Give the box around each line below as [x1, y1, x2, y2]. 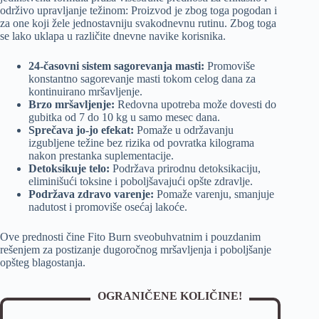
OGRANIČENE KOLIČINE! [98, 290, 243, 303]
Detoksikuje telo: [28, 162, 110, 175]
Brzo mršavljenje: [28, 98, 115, 111]
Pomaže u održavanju [134, 124, 234, 137]
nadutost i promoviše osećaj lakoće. [28, 201, 187, 214]
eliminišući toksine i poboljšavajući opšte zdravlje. [28, 175, 253, 188]
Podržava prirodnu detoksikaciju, [110, 162, 261, 175]
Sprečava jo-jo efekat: [28, 124, 134, 137]
